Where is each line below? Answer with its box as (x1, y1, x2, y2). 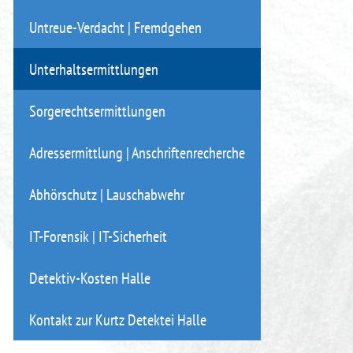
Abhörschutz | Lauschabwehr (29, 184, 184, 204)
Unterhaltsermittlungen (29, 59, 158, 79)
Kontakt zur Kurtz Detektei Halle (29, 310, 206, 329)
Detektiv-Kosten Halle (29, 268, 150, 288)
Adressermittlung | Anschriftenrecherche (29, 143, 245, 162)
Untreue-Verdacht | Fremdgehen (29, 17, 202, 37)
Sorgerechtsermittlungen (29, 101, 165, 121)
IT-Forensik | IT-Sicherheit (29, 226, 167, 246)
